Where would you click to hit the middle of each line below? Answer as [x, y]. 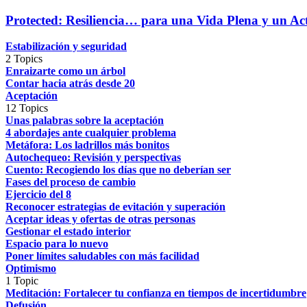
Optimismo [31, 269]
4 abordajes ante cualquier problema [91, 133]
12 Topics [27, 108]
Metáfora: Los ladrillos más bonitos [87, 145]
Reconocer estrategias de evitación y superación [115, 207]
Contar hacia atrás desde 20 [70, 84]
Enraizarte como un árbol [65, 71]
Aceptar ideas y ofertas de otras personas [100, 219]
